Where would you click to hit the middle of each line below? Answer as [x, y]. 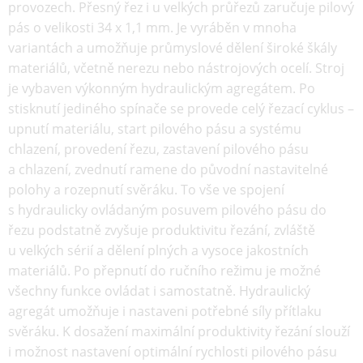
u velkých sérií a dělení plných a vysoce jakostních [158, 250]
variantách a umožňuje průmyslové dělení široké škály [173, 48]
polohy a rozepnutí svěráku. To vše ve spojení [146, 190]
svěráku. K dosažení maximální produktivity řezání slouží [179, 331]
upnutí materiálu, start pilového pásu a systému [155, 129]
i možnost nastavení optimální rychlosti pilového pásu [173, 352]
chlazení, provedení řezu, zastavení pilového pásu [158, 149]
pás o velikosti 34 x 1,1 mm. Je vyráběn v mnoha [152, 28]
